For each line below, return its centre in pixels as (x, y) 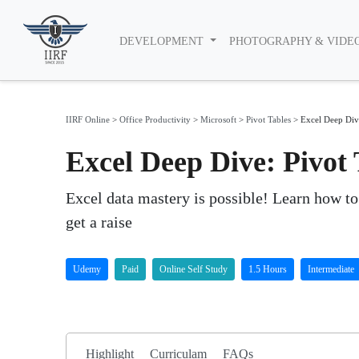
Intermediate (331, 269)
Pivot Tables (268, 119)
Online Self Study (194, 269)
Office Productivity (155, 119)
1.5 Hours (268, 269)
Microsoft (218, 119)
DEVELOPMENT (163, 41)
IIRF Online (88, 119)
